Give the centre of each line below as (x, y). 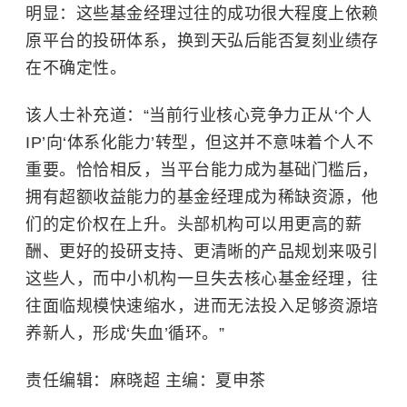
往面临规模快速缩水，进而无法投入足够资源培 (202, 306)
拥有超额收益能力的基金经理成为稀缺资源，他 (202, 197)
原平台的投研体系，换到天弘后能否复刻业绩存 (202, 40)
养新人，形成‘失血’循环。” (125, 333)
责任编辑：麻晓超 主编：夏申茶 (146, 380)
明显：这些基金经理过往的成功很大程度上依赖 (202, 13)
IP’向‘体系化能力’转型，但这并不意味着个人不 (199, 142)
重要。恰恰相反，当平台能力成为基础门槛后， (202, 169)
